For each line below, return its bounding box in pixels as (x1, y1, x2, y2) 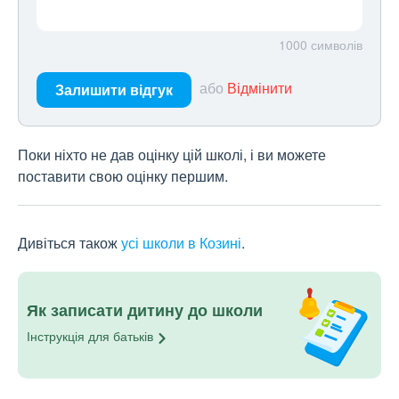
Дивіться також (18, 232, 121, 254)
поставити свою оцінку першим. (18, 166, 228, 187)
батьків (113, 327, 153, 346)
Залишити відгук (55, 79, 173, 101)
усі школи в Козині (121, 232, 241, 254)
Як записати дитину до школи (27, 298, 263, 322)
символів (311, 36, 362, 54)
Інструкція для (27, 327, 113, 346)
